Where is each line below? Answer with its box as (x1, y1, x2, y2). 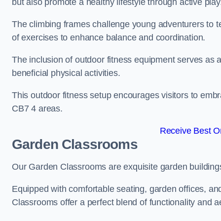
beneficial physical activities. (12, 68, 120, 78)
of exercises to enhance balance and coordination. (12, 33, 206, 42)
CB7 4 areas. (12, 104, 63, 113)
